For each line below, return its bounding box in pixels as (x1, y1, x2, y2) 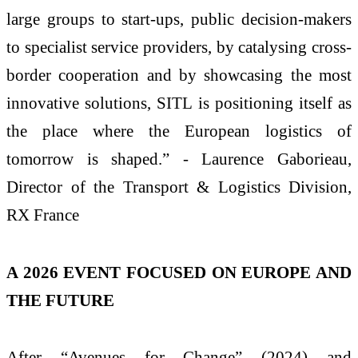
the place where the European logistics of (6, 121, 352, 140)
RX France (6, 205, 79, 224)
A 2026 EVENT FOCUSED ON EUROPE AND (6, 262, 352, 281)
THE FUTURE (6, 290, 114, 309)
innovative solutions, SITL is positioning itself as (6, 93, 352, 112)
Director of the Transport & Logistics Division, (6, 177, 352, 196)
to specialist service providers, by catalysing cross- (6, 37, 352, 56)
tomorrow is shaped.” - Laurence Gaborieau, (6, 149, 352, 168)
